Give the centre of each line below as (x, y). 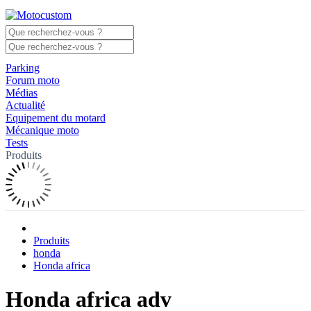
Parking (23, 68)
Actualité (25, 105)
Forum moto (33, 80)
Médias (22, 93)
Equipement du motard (56, 118)
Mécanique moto (42, 130)
